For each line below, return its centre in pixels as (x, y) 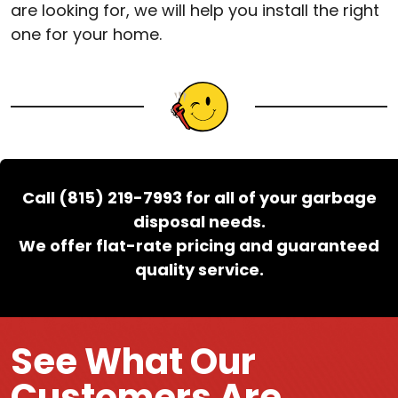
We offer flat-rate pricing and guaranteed (199, 245)
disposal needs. (199, 221)
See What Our (133, 361)
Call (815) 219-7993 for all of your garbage (199, 197)
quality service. (199, 269)
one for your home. (86, 34)
